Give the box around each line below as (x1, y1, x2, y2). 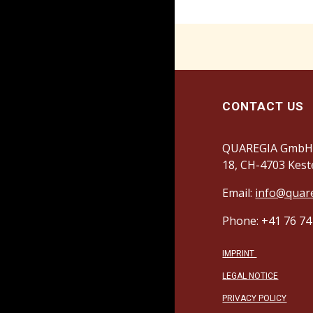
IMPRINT (222, 249, 257, 259)
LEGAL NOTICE (222, 271, 279, 281)
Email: (222, 185, 256, 201)
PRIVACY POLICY (222, 293, 287, 303)
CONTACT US (222, 99, 305, 113)
